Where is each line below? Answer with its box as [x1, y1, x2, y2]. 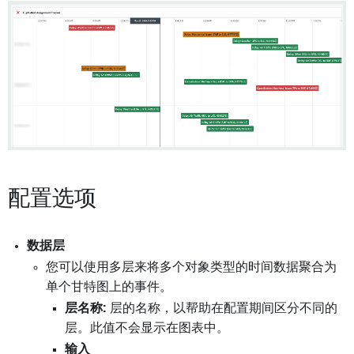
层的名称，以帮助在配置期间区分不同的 [107, 302, 337, 315]
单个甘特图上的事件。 [46, 281, 172, 294]
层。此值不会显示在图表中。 [65, 322, 229, 335]
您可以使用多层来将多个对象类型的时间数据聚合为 [46, 261, 337, 274]
